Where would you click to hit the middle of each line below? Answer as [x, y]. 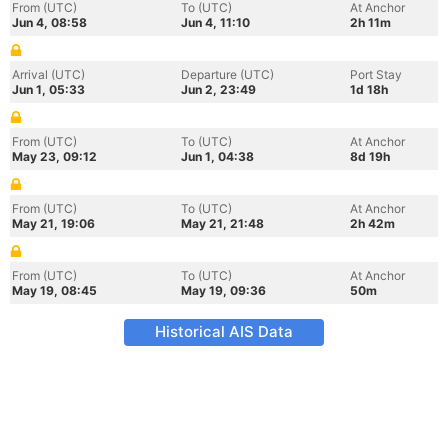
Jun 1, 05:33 [48, 89]
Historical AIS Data [224, 331]
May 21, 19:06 [53, 223]
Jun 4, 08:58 [49, 22]
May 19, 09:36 [223, 290]
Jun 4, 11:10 [215, 22]
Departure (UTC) [227, 74]
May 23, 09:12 [54, 156]
